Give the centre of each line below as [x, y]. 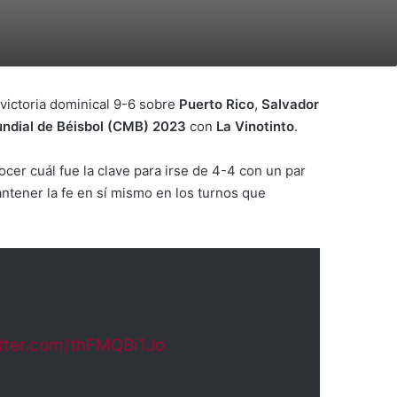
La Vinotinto [255, 126]
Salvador [290, 104]
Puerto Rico [217, 104]
